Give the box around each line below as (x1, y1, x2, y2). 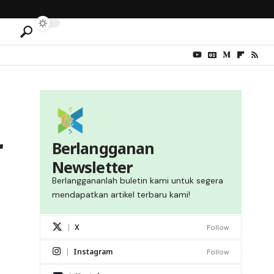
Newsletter (51, 157, 133, 178)
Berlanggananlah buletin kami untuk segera (51, 175, 223, 187)
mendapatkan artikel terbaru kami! (51, 189, 190, 201)
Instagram (73, 246, 113, 257)
